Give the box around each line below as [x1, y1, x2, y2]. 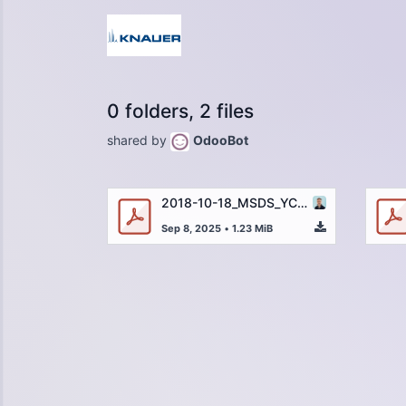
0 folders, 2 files [107, 100, 254, 122]
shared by [107, 131, 170, 148]
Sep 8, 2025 [161, 221, 221, 235]
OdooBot [193, 131, 248, 148]
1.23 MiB [232, 221, 273, 235]
